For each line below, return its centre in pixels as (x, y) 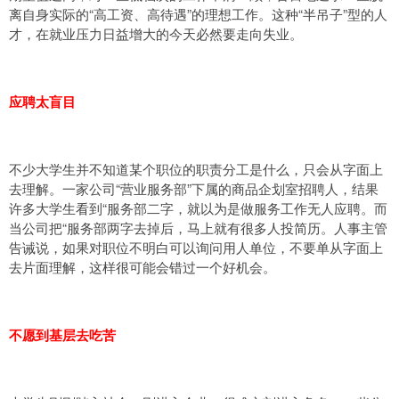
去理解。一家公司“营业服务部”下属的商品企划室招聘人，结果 (194, 188)
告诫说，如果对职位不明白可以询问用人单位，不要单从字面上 (196, 247)
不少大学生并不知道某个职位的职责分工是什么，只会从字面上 (196, 169)
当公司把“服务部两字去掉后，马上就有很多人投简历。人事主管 (198, 228)
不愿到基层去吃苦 (62, 335)
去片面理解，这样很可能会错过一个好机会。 (142, 267)
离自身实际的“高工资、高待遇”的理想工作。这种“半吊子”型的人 (198, 14)
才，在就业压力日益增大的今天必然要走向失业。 (156, 33)
